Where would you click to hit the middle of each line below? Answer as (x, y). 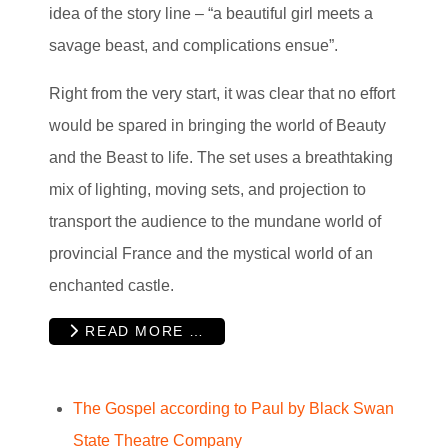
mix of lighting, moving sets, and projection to (207, 189)
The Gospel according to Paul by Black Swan (233, 409)
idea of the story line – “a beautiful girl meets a (211, 13)
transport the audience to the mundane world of (215, 221)
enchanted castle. (111, 285)
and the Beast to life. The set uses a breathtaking (221, 157)
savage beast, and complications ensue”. (195, 45)
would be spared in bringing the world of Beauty (217, 125)
